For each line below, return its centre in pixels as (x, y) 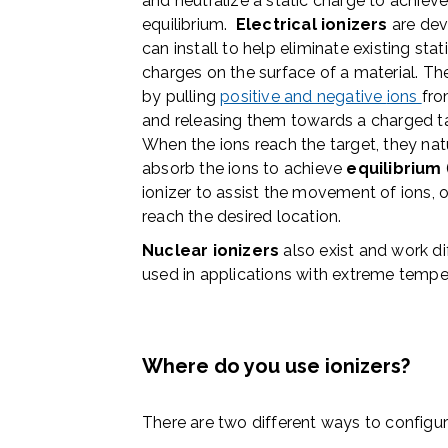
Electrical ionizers (309, 25)
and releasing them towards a (256, 121)
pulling (193, 97)
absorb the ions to (211, 169)
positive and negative (303, 97)
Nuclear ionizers (211, 251)
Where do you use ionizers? (276, 366)
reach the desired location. (242, 217)
